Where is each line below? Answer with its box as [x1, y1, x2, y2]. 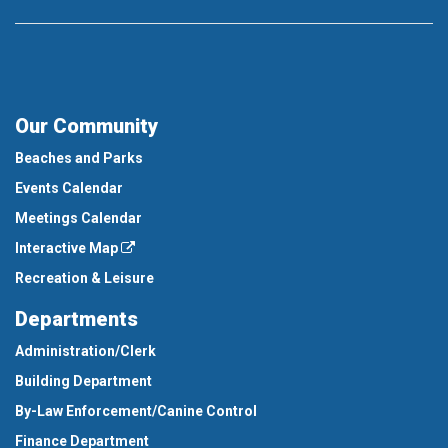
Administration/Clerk [15, 342, 156, 359]
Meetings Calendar [15, 209, 142, 226]
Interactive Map [15, 239, 121, 256]
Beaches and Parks [15, 149, 143, 166]
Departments [15, 306, 138, 331]
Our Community [15, 113, 158, 138]
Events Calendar [15, 179, 123, 196]
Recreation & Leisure [15, 269, 154, 286]
